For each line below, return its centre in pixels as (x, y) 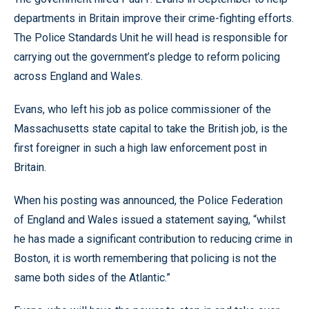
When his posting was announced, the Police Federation (148, 200)
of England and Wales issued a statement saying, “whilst (150, 220)
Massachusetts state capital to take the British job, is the (151, 129)
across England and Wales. (78, 76)
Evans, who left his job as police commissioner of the (142, 109)
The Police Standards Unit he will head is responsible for (151, 38)
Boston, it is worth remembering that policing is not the (145, 258)
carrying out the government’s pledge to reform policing (147, 57)
